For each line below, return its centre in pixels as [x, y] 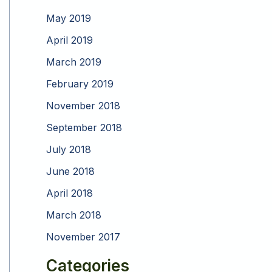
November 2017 [83, 237]
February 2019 [80, 84]
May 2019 [69, 19]
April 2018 [70, 193]
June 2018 [70, 172]
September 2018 [84, 128]
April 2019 [70, 40]
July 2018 [69, 150]
